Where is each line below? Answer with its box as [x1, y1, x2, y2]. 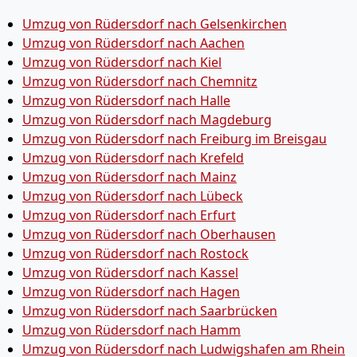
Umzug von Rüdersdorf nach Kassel [22, 264, 238, 281]
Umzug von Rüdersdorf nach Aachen [22, 34, 245, 52]
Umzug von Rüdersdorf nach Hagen [22, 283, 240, 300]
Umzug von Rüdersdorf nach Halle [22, 92, 230, 109]
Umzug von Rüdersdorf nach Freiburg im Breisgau [22, 130, 327, 147]
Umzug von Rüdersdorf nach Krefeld [22, 149, 244, 167]
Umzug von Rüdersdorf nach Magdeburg [22, 111, 272, 128]
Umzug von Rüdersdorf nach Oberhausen [22, 226, 276, 243]
